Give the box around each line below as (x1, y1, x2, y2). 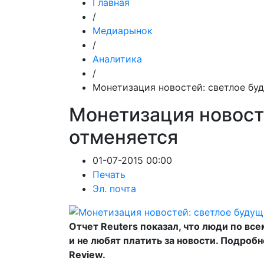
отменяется (69, 126, 178, 148)
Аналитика (93, 53, 142, 65)
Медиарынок (93, 25, 153, 37)
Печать (93, 169, 126, 180)
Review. (69, 249, 105, 260)
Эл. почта (93, 183, 136, 194)
